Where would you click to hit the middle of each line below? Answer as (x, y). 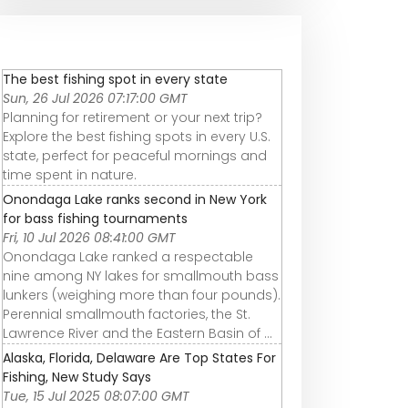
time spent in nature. (70, 175)
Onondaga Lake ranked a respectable (128, 257)
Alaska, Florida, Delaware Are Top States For (139, 358)
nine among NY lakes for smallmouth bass (141, 276)
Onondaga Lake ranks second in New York (135, 200)
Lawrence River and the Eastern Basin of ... (138, 334)
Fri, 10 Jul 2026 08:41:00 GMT (89, 238)
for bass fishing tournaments (95, 219)
